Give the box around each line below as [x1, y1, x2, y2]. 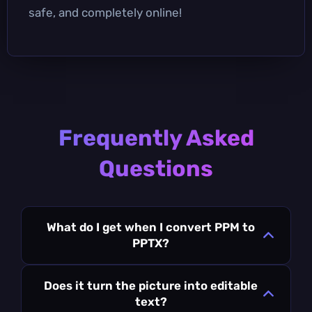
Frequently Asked [58, 124, 254, 151]
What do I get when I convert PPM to [47, 219, 255, 234]
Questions [99, 155, 213, 182]
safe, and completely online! [29, 5, 182, 19]
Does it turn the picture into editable [44, 278, 258, 292]
